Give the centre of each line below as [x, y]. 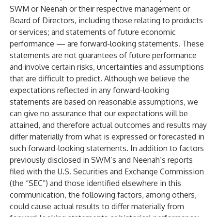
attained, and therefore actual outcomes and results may [108, 125]
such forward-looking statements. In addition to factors [107, 148]
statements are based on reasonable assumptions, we [104, 102]
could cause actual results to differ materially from [97, 206]
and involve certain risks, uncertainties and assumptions [107, 67]
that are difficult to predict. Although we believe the [100, 78]
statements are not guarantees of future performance [103, 55]
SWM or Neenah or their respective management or [100, 9]
